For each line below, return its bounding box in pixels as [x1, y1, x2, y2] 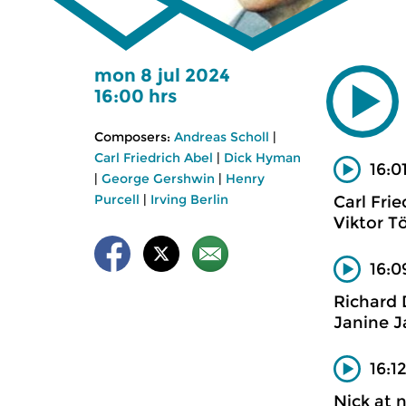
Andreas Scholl [174, 129, 269, 145]
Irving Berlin [150, 191, 228, 208]
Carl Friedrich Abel [94, 150, 213, 166]
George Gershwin [101, 170, 215, 187]
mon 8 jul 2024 [94, 64, 230, 86]
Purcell [94, 191, 140, 208]
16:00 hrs [94, 85, 177, 107]
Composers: [94, 129, 170, 145]
